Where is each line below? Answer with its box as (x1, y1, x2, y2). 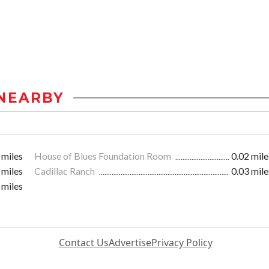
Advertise (108, 236, 151, 250)
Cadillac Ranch (34, 165, 97, 177)
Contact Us (58, 236, 109, 250)
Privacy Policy (151, 236, 213, 250)
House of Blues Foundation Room (34, 150, 173, 162)
